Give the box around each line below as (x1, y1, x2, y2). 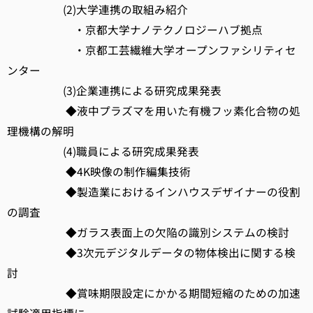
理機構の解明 (7, 123, 74, 139)
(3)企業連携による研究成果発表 (7, 82, 221, 99)
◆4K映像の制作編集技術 (7, 163, 191, 180)
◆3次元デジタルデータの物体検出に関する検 (7, 245, 296, 261)
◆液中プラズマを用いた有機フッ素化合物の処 (7, 103, 300, 119)
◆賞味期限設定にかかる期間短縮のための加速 (7, 285, 300, 301)
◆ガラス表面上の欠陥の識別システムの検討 (7, 224, 289, 240)
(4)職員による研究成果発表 (7, 143, 199, 159)
